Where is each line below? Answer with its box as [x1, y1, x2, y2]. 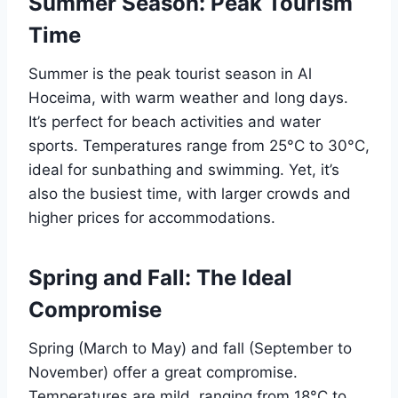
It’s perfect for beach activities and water [28, 113, 321, 131]
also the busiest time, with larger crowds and [28, 185, 351, 203]
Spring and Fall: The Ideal [28, 265, 292, 291]
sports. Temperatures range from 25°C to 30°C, [28, 137, 370, 155]
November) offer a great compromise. [28, 363, 298, 382]
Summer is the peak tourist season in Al [28, 65, 312, 84]
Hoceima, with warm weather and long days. [28, 89, 348, 107]
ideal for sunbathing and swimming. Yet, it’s [28, 161, 339, 179]
